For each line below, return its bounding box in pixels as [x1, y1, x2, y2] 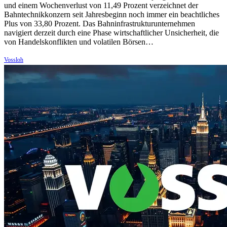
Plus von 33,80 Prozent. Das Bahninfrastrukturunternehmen [4, 19, 195, 28]
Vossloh [4, 56, 23, 64]
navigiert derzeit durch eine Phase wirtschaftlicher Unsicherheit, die [4, 28, 219, 37]
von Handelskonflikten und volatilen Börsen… [4, 37, 154, 47]
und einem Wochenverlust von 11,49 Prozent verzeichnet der [4, 1, 198, 10]
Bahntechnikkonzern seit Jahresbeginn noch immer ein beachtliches [4, 10, 219, 19]
